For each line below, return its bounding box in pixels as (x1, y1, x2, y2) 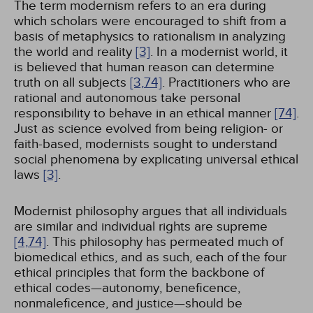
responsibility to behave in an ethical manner (14, 105, 275, 121)
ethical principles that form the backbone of (14, 265, 264, 280)
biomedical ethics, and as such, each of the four (14, 249, 286, 265)
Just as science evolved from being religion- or (14, 121, 283, 136)
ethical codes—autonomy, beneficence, (14, 280, 240, 296)
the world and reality (14, 44, 136, 59)
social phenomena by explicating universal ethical (14, 152, 298, 167)
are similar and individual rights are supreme (14, 219, 268, 234)
